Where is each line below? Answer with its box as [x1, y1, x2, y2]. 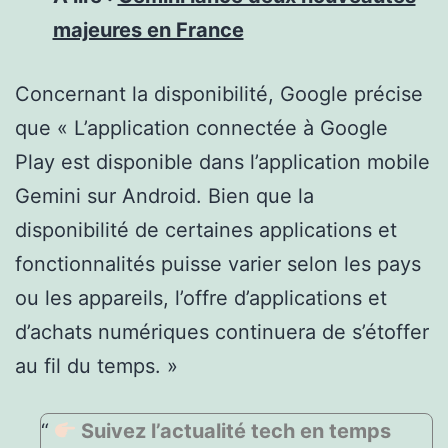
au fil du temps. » [15, 353, 178, 378]
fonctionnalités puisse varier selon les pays [15, 251, 421, 276]
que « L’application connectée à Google [15, 115, 388, 140]
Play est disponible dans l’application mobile [15, 149, 430, 174]
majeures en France [52, 17, 244, 42]
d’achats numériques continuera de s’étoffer [15, 319, 429, 344]
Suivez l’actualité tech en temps [76, 418, 392, 443]
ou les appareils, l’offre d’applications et [15, 285, 387, 310]
